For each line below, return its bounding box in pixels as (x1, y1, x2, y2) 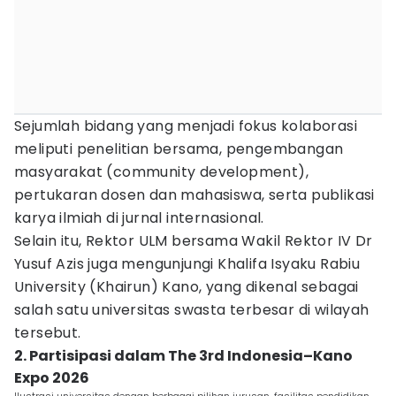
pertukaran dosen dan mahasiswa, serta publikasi (14, 185, 375, 205)
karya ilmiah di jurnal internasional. (14, 208, 264, 228)
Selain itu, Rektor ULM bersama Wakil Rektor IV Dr (14, 231, 373, 251)
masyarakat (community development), (14, 162, 308, 182)
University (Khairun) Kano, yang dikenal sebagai (14, 277, 359, 297)
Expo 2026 (14, 368, 89, 388)
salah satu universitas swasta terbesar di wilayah (14, 300, 369, 320)
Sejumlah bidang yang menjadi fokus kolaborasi (14, 116, 357, 136)
